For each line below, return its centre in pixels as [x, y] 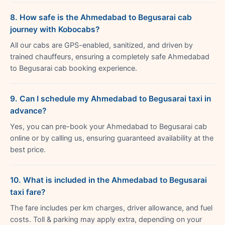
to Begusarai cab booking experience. [74, 68]
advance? [28, 110]
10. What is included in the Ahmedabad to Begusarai [108, 180]
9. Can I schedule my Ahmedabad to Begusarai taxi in [110, 98]
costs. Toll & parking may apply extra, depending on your [106, 219]
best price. [28, 149]
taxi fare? [28, 192]
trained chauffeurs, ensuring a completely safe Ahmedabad [110, 57]
